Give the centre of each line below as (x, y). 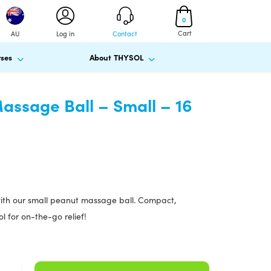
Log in (65, 33)
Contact (125, 33)
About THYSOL (117, 57)
